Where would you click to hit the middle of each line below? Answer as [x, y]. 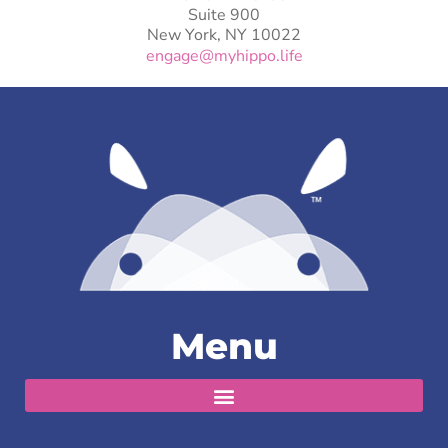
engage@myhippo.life [224, 56]
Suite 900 [224, 15]
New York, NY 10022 [224, 35]
